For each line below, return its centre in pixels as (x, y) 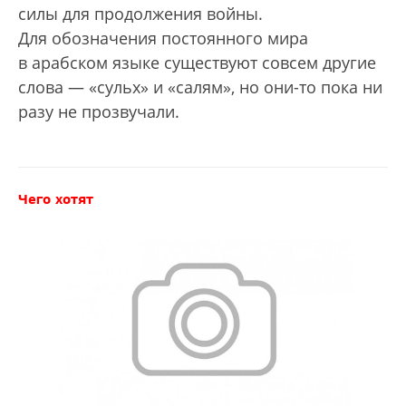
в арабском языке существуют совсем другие (197, 62)
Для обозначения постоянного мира (163, 38)
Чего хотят (56, 198)
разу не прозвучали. (99, 111)
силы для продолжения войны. (140, 13)
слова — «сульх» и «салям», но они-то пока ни (200, 87)
